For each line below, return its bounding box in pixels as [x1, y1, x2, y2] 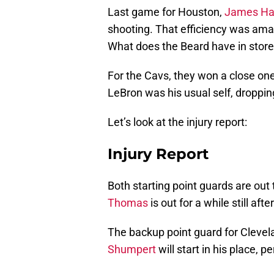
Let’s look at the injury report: [108, 116, 247, 129]
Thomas [108, 196, 148, 210]
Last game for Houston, [108, 6, 224, 19]
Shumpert [108, 243, 156, 256]
